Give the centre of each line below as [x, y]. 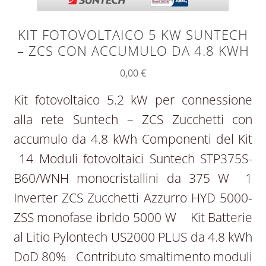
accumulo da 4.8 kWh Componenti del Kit [133, 139]
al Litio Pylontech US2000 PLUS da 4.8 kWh [133, 237]
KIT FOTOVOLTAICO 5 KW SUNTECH [133, 34]
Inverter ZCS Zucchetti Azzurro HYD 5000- [133, 197]
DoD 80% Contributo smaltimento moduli [133, 256]
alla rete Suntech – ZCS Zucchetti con [133, 119]
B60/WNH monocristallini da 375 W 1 [133, 178]
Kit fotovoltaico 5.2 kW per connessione [133, 99]
